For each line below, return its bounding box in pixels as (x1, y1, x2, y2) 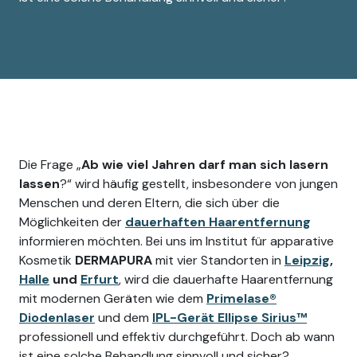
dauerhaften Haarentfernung (125, 214, 311, 231)
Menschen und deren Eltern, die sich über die (19, 194, 280, 212)
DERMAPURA (75, 252, 152, 269)
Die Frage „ (19, 156, 81, 174)
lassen (19, 175, 60, 193)
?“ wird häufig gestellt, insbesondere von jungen (60, 175, 338, 193)
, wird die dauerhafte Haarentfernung (119, 271, 333, 288)
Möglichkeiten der (19, 214, 125, 231)
